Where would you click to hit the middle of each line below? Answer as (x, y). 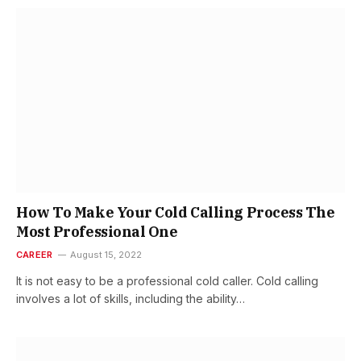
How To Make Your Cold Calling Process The (176, 213)
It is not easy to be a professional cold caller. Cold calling (167, 281)
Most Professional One (97, 232)
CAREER (35, 255)
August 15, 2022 (106, 255)
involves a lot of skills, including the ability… (131, 299)
